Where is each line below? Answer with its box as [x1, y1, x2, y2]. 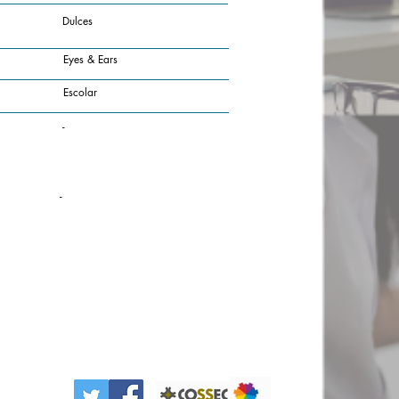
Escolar [63, 85, 97, 100]
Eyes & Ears [63, 52, 118, 67]
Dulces [62, 13, 93, 28]
